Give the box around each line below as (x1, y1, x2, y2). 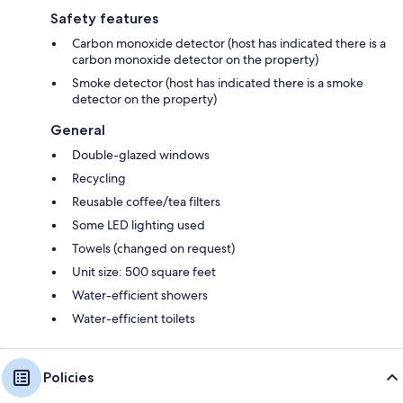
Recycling (72, 170, 126, 186)
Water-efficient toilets (72, 310, 195, 327)
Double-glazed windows (72, 147, 210, 163)
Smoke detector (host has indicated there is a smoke (72, 75, 363, 91)
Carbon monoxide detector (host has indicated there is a (72, 35, 386, 51)
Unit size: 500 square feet (72, 264, 216, 280)
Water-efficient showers (72, 287, 208, 303)
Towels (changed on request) (72, 240, 235, 256)
